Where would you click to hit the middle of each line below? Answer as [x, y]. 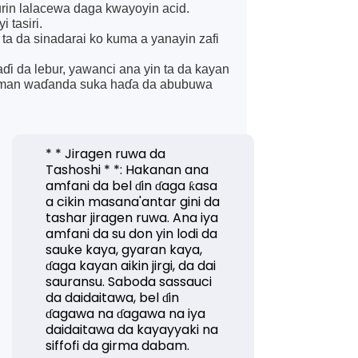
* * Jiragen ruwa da [106, 154]
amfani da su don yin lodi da [132, 234]
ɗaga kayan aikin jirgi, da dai [131, 266]
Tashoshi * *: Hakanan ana [127, 170]
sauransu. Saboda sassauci [129, 282]
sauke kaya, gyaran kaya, [124, 250]
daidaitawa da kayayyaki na [132, 330]
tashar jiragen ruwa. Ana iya [132, 218]
